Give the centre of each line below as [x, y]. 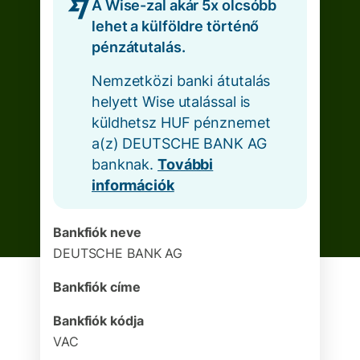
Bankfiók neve [97, 232]
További [186, 164]
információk [133, 185]
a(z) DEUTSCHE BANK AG [179, 143]
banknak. [125, 164]
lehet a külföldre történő [176, 26]
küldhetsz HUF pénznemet [181, 123]
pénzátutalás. [139, 47]
